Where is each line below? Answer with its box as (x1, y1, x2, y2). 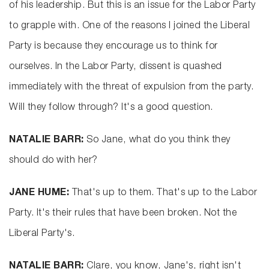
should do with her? (9, 156, 98, 166)
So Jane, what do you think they (86, 136, 231, 146)
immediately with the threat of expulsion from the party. (9, 83, 253, 93)
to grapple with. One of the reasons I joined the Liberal (9, 22, 250, 32)
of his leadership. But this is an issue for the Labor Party (9, 1, 256, 11)
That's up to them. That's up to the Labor (71, 189, 257, 199)
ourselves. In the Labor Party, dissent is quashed (9, 62, 222, 73)
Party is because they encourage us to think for (9, 42, 218, 52)
